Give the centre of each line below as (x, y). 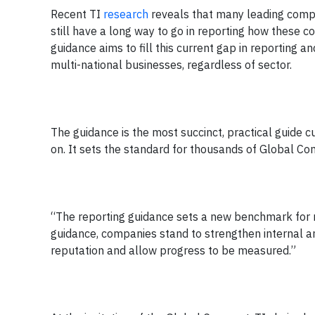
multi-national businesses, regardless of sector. (171, 65)
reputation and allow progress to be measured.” (173, 250)
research (127, 14)
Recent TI (77, 14)
